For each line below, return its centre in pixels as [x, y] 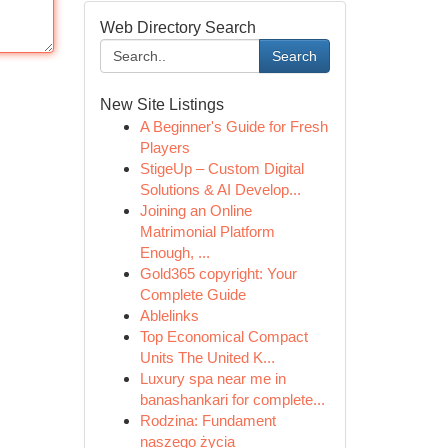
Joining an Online [195, 210]
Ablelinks [169, 315]
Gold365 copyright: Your [218, 273]
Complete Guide [192, 294]
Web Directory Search [177, 27]
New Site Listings [161, 104]
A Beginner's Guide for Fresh [233, 126]
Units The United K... [207, 357]
